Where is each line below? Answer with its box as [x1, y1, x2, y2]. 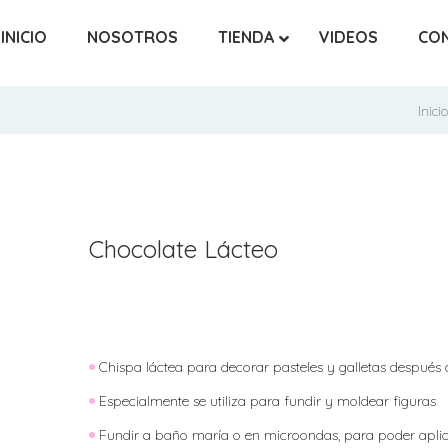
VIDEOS [318, 27, 378, 47]
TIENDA [217, 27, 274, 47]
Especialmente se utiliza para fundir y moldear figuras [98, 391, 436, 410]
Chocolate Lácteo [88, 233, 278, 264]
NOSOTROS [86, 27, 178, 47]
